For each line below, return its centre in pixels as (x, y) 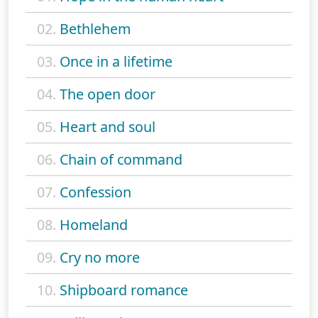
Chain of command (121, 160)
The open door (108, 94)
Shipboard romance (124, 290)
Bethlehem (95, 29)
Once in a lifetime (116, 62)
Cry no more (100, 258)
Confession (95, 192)
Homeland (94, 225)
